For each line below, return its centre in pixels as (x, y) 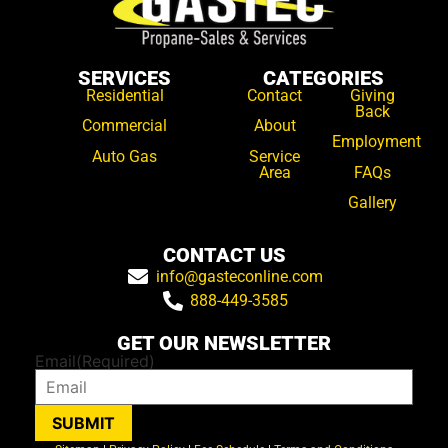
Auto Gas (124, 156)
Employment (376, 142)
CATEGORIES (323, 77)
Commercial (124, 126)
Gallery (372, 203)
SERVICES (124, 77)
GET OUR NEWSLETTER (224, 343)
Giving (372, 95)
